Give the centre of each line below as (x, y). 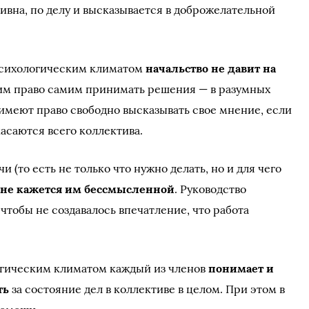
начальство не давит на (211, 68)
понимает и (241, 268)
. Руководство (211, 189)
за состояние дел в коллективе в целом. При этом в (147, 289)
